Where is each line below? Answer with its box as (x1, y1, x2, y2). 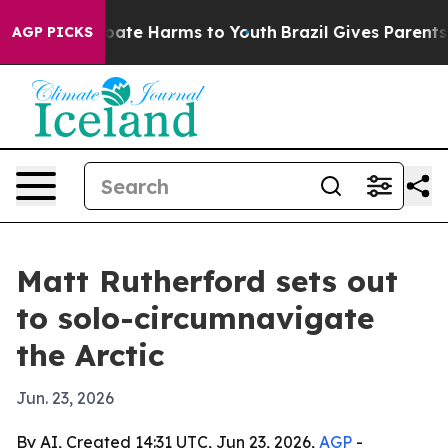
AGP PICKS (12, 23, 93, 41)
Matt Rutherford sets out (16, 262, 398, 300)
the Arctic (16, 336, 164, 374)
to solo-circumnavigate (16, 299, 374, 337)
